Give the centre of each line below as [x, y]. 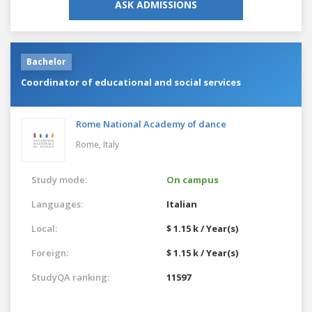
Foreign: [50, 252]
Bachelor [46, 61]
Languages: [57, 204]
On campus [193, 179]
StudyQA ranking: [70, 277]
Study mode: [59, 179]
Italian [182, 204]
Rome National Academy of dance [151, 124]
